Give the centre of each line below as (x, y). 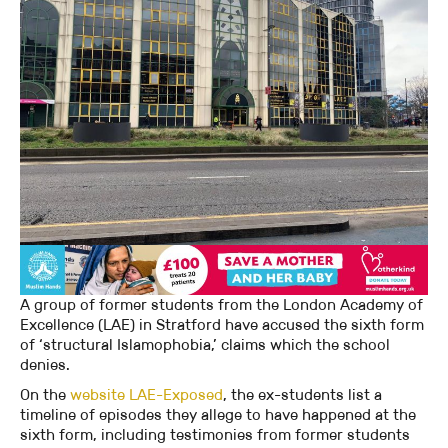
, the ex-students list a (302, 395)
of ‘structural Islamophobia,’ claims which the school (205, 345)
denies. (45, 365)
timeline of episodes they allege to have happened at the (218, 415)
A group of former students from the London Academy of (221, 305)
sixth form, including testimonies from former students (215, 435)
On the (45, 395)
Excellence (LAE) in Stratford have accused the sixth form (222, 325)
